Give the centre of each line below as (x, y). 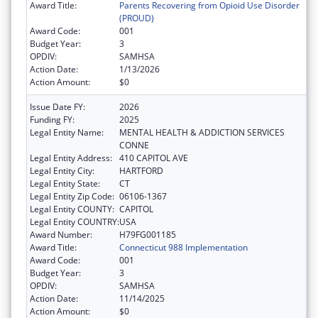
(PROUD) (137, 18)
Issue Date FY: (57, 107)
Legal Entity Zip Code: (72, 197)
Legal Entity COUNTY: (72, 209)
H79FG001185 (148, 235)
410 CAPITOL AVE (154, 158)
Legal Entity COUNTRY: (75, 222)
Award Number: (61, 235)
